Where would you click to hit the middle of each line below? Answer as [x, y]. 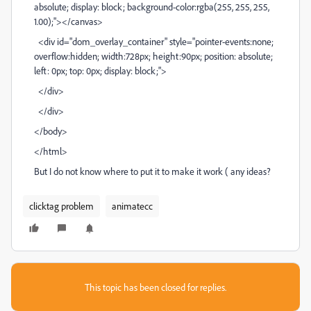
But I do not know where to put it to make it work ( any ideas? [152, 171]
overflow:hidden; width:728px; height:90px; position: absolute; [153, 56]
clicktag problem [61, 206]
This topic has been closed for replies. [155, 287]
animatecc [132, 206]
